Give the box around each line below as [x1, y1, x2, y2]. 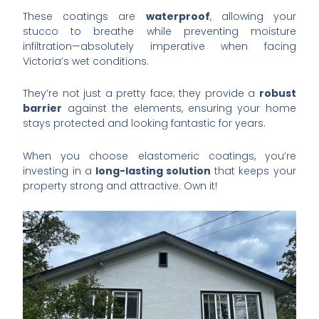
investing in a [23, 163, 95, 178]
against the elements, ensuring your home [62, 101, 296, 116]
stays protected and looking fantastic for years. [23, 116, 266, 131]
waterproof [145, 9, 210, 23]
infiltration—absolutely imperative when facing [23, 38, 296, 53]
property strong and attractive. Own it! [23, 178, 218, 193]
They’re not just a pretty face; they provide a [23, 86, 259, 101]
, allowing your [209, 9, 296, 23]
